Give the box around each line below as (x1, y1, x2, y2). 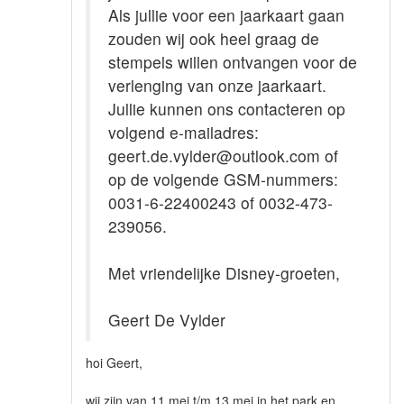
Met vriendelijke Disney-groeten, (108, 262, 340, 285)
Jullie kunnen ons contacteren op (108, 97, 345, 121)
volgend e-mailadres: (108, 121, 259, 144)
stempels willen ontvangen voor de (108, 50, 357, 74)
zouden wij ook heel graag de (108, 27, 319, 50)
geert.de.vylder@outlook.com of (108, 144, 338, 168)
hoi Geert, (86, 353, 142, 372)
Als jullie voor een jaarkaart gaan (108, 4, 344, 27)
